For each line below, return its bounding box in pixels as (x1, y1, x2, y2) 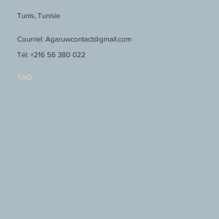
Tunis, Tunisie (17, 11, 60, 20)
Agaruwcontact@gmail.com (45, 34, 131, 43)
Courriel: (17, 34, 45, 43)
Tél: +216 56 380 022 (17, 50, 86, 59)
